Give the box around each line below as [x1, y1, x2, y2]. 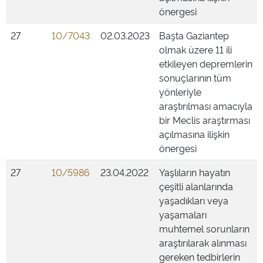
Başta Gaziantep [159, 29, 229, 42]
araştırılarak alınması [159, 236, 247, 249]
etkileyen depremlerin [159, 57, 252, 70]
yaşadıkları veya [159, 194, 228, 207]
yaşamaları [159, 208, 207, 221]
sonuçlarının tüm [159, 71, 231, 84]
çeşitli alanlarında [159, 180, 233, 193]
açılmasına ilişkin [159, 127, 230, 140]
